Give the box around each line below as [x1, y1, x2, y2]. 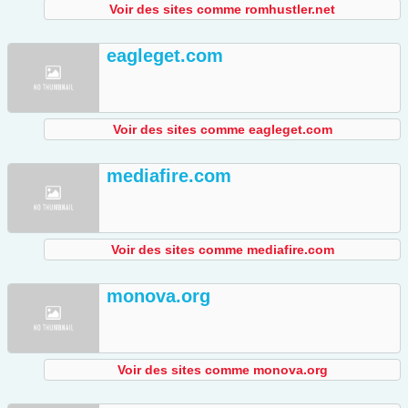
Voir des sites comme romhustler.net [109, 2, 335, 17]
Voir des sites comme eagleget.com [112, 122, 332, 138]
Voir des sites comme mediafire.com [110, 242, 334, 258]
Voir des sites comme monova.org [117, 362, 328, 378]
